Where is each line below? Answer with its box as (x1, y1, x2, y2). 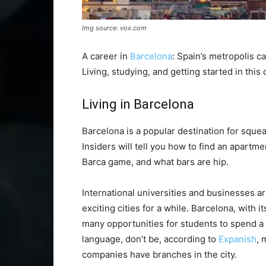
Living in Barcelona (82, 97, 194, 112)
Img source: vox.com (82, 24, 147, 32)
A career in (82, 50, 130, 62)
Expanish (218, 233, 256, 245)
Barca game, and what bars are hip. (82, 156, 229, 167)
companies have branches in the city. (82, 249, 237, 260)
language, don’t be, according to (82, 233, 218, 245)
